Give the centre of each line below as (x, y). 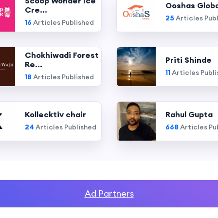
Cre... (36, 10)
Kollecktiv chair (56, 114)
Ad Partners (109, 193)
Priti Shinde (189, 60)
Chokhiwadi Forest (62, 55)
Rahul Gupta (189, 114)
